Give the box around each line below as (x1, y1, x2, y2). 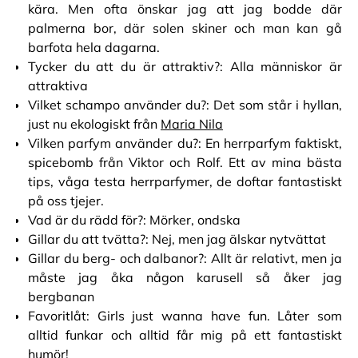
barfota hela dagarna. (28, 39, 160, 55)
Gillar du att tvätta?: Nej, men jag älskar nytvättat (28, 231, 326, 247)
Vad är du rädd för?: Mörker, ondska (28, 212, 241, 228)
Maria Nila (161, 116, 223, 132)
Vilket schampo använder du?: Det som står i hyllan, (28, 97, 342, 113)
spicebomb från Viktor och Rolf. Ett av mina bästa (28, 154, 342, 170)
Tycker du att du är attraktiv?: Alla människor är (28, 58, 342, 74)
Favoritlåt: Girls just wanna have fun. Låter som (28, 308, 342, 324)
